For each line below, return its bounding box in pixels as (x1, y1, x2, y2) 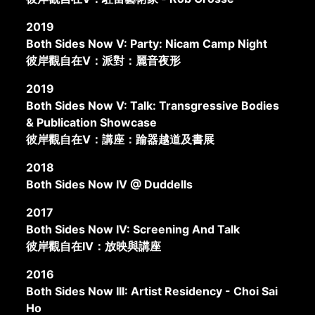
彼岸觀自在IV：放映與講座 (26, 238, 162, 253)
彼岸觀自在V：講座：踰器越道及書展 (26, 131, 215, 146)
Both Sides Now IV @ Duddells (26, 176, 193, 191)
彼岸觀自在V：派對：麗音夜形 (26, 53, 181, 67)
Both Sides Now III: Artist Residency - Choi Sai (26, 283, 278, 298)
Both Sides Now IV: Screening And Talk (26, 221, 240, 236)
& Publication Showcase (26, 115, 157, 129)
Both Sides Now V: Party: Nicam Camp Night (26, 36, 268, 51)
